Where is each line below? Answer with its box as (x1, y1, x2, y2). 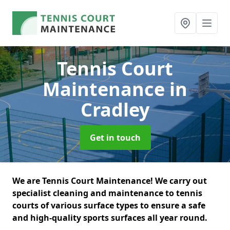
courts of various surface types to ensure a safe (12, 200, 205, 211)
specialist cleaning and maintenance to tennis (12, 187, 202, 199)
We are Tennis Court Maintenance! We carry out (12, 175, 207, 186)
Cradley (81, 97, 149, 122)
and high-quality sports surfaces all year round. (12, 212, 209, 223)
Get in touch (89, 132, 141, 143)
